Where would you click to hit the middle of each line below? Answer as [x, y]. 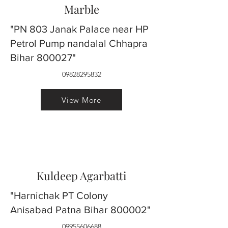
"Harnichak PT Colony [59, 195]
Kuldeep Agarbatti [81, 176]
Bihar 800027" [43, 58]
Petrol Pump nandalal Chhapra [79, 43]
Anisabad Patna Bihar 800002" [80, 210]
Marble [81, 9]
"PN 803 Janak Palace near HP [79, 29]
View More [81, 100]
